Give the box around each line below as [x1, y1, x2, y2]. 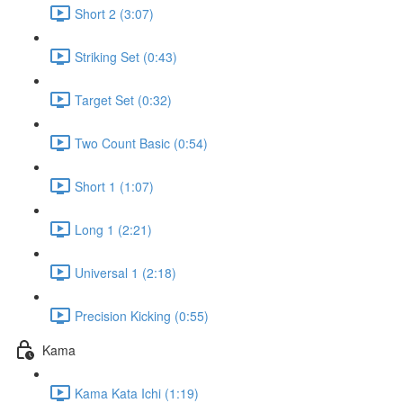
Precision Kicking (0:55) [75, 306, 209, 325]
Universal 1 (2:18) [75, 263, 176, 282]
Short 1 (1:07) [75, 176, 154, 195]
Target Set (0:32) [75, 90, 172, 109]
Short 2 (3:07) [75, 4, 154, 22]
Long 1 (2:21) [75, 219, 152, 238]
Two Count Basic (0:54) [75, 133, 208, 152]
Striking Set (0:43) [75, 47, 177, 66]
